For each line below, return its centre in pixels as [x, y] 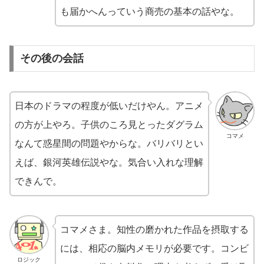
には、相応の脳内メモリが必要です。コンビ [154, 248]
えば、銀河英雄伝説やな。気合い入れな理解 [109, 162]
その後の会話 [52, 59]
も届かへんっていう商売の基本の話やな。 [149, 11]
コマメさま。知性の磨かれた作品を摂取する [154, 229]
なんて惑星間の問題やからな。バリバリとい [109, 143]
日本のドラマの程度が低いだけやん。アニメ [109, 105]
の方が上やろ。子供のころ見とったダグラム [109, 124]
